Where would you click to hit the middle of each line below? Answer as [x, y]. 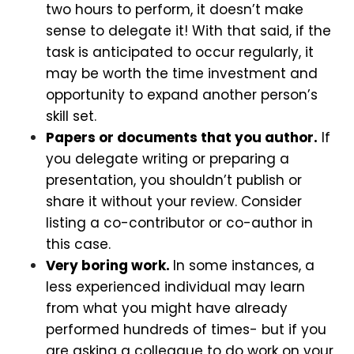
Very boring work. [109, 265]
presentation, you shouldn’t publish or [174, 180]
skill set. [71, 116]
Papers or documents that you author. [182, 137]
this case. [78, 244]
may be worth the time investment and [182, 73]
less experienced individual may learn [175, 286]
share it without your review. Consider [174, 201]
